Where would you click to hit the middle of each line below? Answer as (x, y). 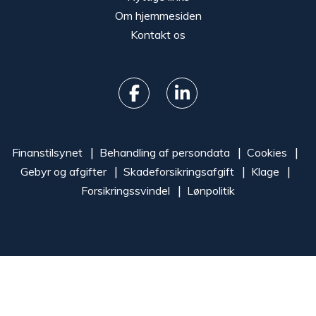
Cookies (267, 152)
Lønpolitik (211, 190)
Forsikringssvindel (126, 190)
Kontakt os (158, 34)
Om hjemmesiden (158, 15)
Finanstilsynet (47, 152)
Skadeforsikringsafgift (178, 171)
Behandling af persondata (165, 152)
